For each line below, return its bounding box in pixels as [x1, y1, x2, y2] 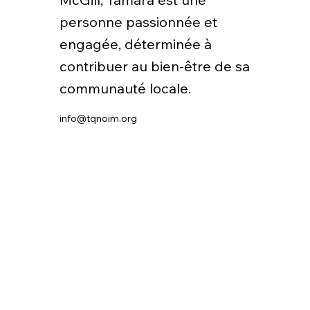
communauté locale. [59, 79, 194, 97]
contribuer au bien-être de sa [59, 57, 250, 75]
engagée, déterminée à [59, 35, 212, 53]
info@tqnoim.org [59, 111, 137, 125]
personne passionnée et [59, 12, 217, 30]
